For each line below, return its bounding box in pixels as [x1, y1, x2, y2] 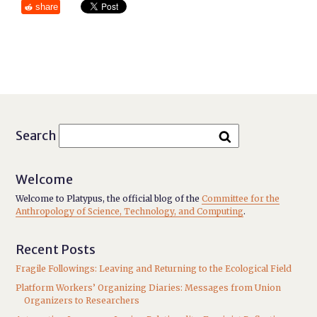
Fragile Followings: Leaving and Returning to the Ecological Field [16, 263, 292, 274]
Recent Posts [16, 241, 96, 258]
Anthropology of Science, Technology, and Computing [16, 206, 244, 217]
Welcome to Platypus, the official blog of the [16, 193, 202, 204]
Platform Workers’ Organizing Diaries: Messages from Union [16, 282, 282, 293]
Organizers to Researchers [24, 295, 140, 306]
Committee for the [202, 193, 280, 204]
